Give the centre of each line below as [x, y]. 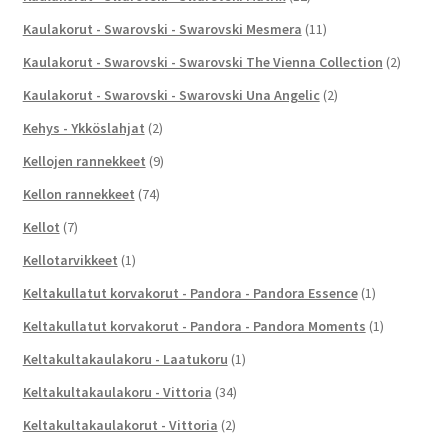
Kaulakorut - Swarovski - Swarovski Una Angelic [171, 94]
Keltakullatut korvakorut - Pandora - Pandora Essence [190, 292]
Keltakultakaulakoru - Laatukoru [125, 358]
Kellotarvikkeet [70, 259]
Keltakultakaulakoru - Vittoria [117, 391]
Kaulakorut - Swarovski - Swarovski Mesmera [162, 28]
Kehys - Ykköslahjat [83, 127]
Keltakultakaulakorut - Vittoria [120, 424]
